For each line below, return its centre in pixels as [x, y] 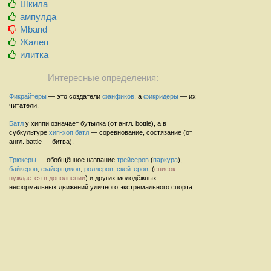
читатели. [24, 105]
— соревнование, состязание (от [141, 132]
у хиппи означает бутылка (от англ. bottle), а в [95, 123]
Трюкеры [23, 159]
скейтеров [132, 168]
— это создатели [74, 96]
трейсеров [133, 159]
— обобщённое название [77, 159]
